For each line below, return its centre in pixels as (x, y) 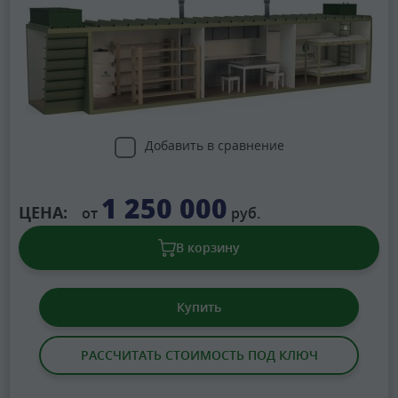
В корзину (208, 248)
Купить (199, 307)
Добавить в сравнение (214, 146)
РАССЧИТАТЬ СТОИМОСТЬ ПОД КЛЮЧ (199, 355)
